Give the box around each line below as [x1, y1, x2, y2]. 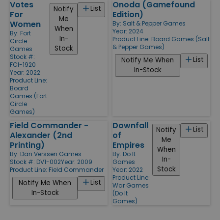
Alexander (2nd [10, 130, 72, 141]
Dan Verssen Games [20, 150, 82, 159]
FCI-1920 [10, 60, 36, 69]
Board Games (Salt [151, 35, 210, 44]
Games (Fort [10, 92, 47, 101]
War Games [112, 181, 149, 190]
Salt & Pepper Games [123, 19, 186, 28]
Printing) [10, 139, 45, 151]
